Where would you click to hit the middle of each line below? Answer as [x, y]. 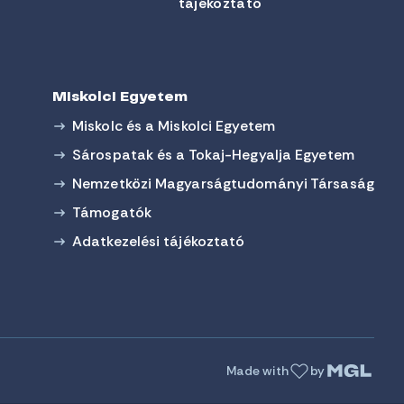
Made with [257, 370]
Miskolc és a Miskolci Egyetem [174, 126]
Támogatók [112, 212]
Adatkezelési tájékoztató [159, 241]
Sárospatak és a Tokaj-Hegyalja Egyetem [213, 155]
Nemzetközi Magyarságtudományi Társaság [223, 184]
